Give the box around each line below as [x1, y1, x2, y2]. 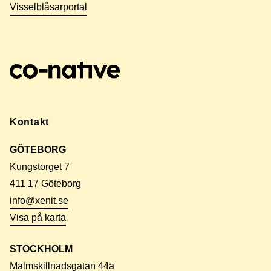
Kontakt [10, 117, 49, 128]
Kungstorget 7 [10, 162, 70, 172]
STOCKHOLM [10, 244, 73, 255]
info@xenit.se [10, 195, 68, 206]
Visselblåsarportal [10, 2, 87, 13]
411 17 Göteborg [10, 178, 81, 189]
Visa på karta [10, 212, 66, 223]
